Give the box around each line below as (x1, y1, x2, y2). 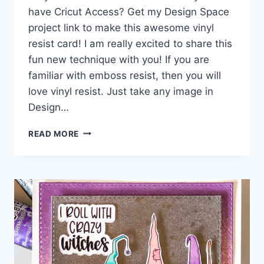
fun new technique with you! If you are (28, 53, 209, 65)
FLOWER (78, 163, 115, 173)
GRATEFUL (78, 150, 124, 160)
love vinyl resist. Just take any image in (28, 85, 213, 97)
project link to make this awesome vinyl (28, 21, 214, 34)
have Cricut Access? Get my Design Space (28, 5, 229, 18)
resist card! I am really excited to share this (28, 37, 232, 49)
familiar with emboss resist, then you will (28, 69, 221, 81)
